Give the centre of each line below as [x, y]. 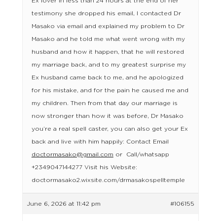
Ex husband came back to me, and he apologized [107, 77]
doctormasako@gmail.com [72, 154]
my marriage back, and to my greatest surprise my [109, 65]
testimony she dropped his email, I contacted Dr [106, 13]
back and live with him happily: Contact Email [100, 142]
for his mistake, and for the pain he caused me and [110, 90]
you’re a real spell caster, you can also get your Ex [110, 129]
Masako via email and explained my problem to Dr [108, 26]
